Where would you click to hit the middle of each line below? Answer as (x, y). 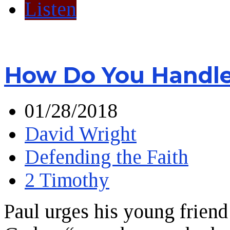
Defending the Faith (107, 157)
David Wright (81, 134)
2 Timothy (67, 180)
